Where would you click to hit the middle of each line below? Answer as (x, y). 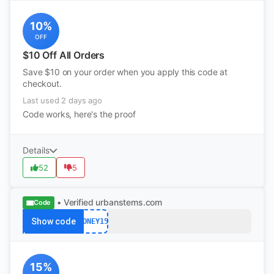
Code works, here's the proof (79, 114)
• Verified (75, 202)
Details (36, 150)
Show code (53, 221)
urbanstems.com (129, 202)
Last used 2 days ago (62, 100)
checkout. (42, 83)
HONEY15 (93, 221)
